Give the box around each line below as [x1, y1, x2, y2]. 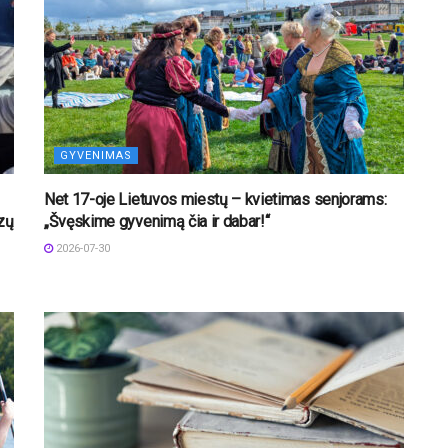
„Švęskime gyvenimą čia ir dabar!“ [44, 211, 270, 231]
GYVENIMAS [60, 148, 132, 162]
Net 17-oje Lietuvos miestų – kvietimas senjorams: [44, 189, 387, 209]
